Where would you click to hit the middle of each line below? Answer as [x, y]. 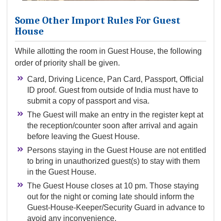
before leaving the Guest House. [83, 136]
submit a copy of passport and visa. [88, 101]
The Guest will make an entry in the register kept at [115, 114]
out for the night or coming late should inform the [111, 196]
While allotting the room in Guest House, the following [108, 51]
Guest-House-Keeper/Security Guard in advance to [116, 207]
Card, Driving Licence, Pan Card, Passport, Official [115, 79]
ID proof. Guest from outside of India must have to [113, 90]
